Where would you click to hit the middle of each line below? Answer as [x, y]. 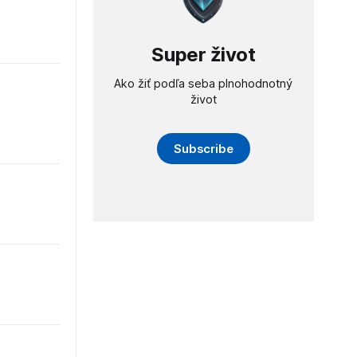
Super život [204, 54]
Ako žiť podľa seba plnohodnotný [204, 83]
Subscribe [204, 148]
